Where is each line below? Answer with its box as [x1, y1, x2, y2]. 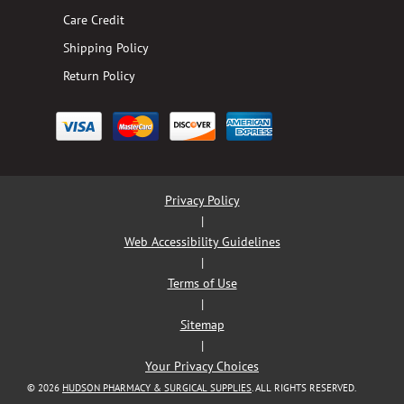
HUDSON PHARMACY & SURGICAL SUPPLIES [62, 381, 252, 394]
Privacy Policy [164, 191, 240, 208]
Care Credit [63, 11, 124, 28]
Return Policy [63, 67, 135, 84]
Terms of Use [167, 274, 237, 291]
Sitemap [179, 316, 225, 333]
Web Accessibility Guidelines [124, 233, 280, 250]
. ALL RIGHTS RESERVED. [252, 381, 355, 394]
